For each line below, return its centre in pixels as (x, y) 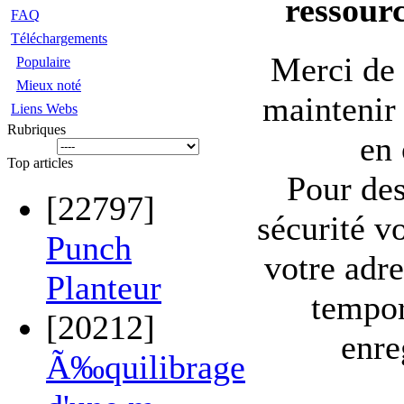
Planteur (104, 288)
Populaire (43, 62)
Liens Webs (44, 109)
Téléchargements (59, 38)
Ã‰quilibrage (146, 367)
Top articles (40, 163)
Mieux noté (49, 85)
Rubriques (37, 129)
